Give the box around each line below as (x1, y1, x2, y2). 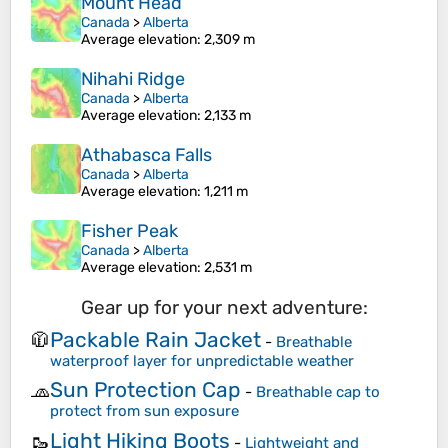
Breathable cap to (256, 383, 380, 402)
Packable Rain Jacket (50, 326, 261, 352)
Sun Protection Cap (50, 377, 241, 403)
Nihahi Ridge (81, 68, 185, 91)
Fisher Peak (81, 220, 178, 243)
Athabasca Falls (81, 144, 212, 167)
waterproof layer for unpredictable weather (50, 351, 354, 370)
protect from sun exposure (50, 402, 239, 421)
